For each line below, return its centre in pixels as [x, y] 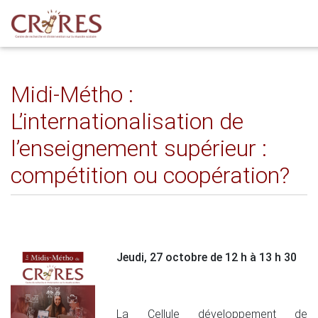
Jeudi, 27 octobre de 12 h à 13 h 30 [207, 257]
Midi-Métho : [72, 94]
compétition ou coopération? [150, 175]
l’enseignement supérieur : [139, 148]
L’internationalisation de [127, 121]
